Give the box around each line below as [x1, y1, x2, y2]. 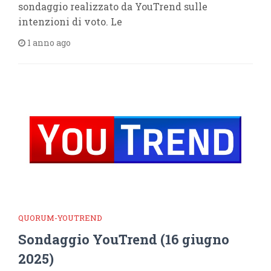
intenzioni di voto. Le [18, 15, 122, 28]
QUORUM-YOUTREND [18, 212, 102, 223]
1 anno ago [25, 36, 71, 48]
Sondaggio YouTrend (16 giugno [18, 230, 229, 248]
